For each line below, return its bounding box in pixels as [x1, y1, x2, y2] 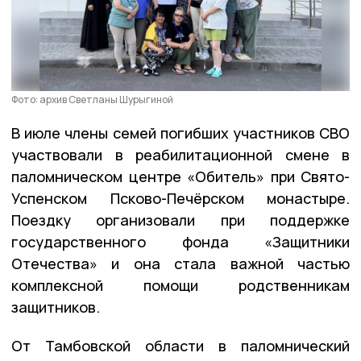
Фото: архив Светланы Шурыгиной [11, 93, 173, 107]
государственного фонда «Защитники [11, 232, 350, 252]
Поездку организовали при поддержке [11, 210, 350, 230]
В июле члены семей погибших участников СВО [11, 123, 350, 143]
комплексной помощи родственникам [11, 276, 350, 296]
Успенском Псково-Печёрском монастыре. [11, 189, 350, 209]
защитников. [11, 297, 100, 317]
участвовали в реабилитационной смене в [11, 145, 350, 165]
